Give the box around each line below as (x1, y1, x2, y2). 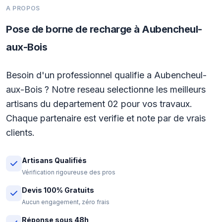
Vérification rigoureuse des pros (22, 168, 115, 176)
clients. (6, 127, 35, 138)
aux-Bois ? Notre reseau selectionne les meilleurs (6, 84, 206, 95)
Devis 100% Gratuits (22, 186, 94, 194)
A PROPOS (6, 4, 40, 12)
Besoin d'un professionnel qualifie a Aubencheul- (6, 70, 207, 80)
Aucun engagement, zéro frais (22, 198, 110, 206)
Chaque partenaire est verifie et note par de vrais (6, 113, 206, 123)
